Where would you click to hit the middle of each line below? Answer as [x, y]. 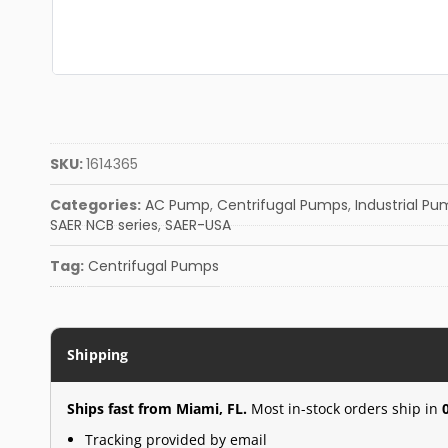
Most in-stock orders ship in [344, 409]
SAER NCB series [104, 225]
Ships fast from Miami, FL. [157, 409]
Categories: [95, 205]
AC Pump [177, 205]
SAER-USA [198, 225]
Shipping [98, 355]
